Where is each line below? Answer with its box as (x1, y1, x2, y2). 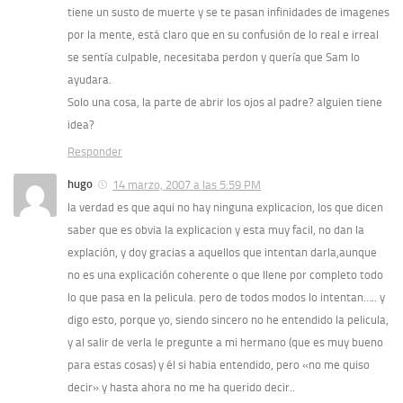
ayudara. (67, 73, 112, 87)
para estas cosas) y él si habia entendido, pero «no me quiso (67, 358, 370, 372)
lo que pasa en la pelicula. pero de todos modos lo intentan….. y (67, 291, 385, 305)
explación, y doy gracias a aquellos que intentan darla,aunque (67, 246, 377, 260)
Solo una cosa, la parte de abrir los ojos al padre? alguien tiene (67, 95, 382, 110)
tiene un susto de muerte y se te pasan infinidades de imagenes (67, 5, 390, 20)
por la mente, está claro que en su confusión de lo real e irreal (67, 28, 379, 42)
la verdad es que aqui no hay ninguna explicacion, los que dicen (67, 201, 383, 215)
